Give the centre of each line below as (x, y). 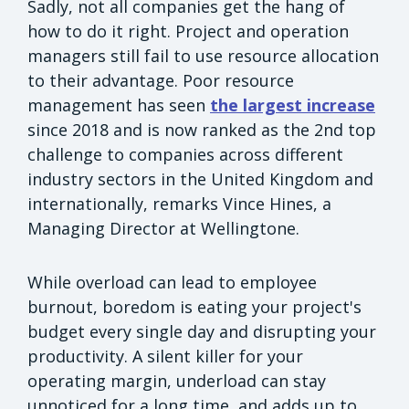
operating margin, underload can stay (177, 380)
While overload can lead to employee (172, 282)
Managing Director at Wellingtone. (163, 228)
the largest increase (293, 105)
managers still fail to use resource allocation (203, 55)
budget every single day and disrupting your (202, 331)
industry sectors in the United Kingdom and (200, 178)
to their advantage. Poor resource (161, 80)
